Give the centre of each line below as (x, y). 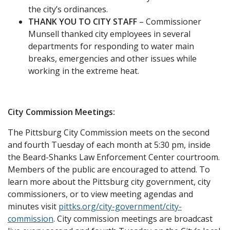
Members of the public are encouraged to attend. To (109, 169)
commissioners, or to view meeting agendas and (100, 194)
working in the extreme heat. (84, 71)
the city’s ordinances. (68, 9)
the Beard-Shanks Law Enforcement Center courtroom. (114, 157)
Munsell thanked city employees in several (109, 34)
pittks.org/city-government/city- (120, 206)
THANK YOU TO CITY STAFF (83, 21)
